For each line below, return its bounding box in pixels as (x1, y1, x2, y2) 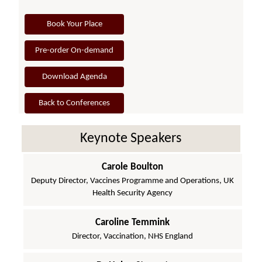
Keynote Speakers (80, 131, 182, 146)
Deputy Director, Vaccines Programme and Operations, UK (31, 176, 235, 185)
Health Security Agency (92, 188, 173, 198)
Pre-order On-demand (35, 46, 114, 55)
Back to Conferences (39, 98, 111, 108)
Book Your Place (46, 19, 102, 29)
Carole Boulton (102, 161, 164, 172)
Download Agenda (42, 72, 107, 81)
